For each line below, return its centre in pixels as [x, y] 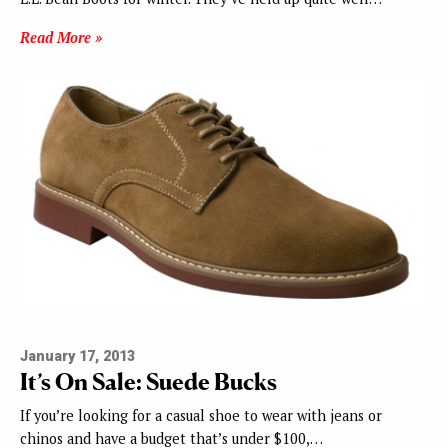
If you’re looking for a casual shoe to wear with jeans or [201, 416]
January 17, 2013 [77, 357]
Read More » [61, 37]
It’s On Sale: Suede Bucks [148, 382]
